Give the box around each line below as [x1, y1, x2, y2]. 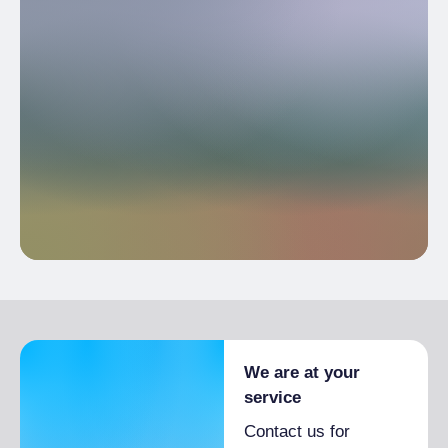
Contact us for [244, 422, 350, 441]
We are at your [244, 363, 360, 382]
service [244, 388, 301, 407]
